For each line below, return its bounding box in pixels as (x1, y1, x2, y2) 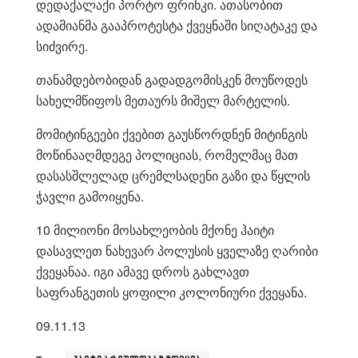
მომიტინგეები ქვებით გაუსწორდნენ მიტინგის (36, 124, 308, 143)
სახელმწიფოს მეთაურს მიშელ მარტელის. (36, 90, 290, 109)
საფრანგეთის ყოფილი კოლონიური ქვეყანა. (36, 282, 307, 301)
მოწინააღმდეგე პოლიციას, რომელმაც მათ (36, 145, 298, 164)
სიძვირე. (36, 36, 88, 55)
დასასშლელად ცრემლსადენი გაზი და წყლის (36, 165, 310, 185)
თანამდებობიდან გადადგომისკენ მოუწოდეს (36, 70, 308, 89)
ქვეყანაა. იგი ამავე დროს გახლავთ (36, 261, 249, 280)
